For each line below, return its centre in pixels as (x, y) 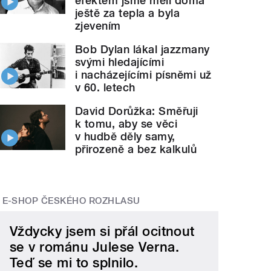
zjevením (98, 25)
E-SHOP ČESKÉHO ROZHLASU (71, 201)
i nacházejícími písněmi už (143, 74)
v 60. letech (105, 87)
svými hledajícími (120, 62)
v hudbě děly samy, (125, 136)
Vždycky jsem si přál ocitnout (102, 231)
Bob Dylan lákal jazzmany (142, 49)
